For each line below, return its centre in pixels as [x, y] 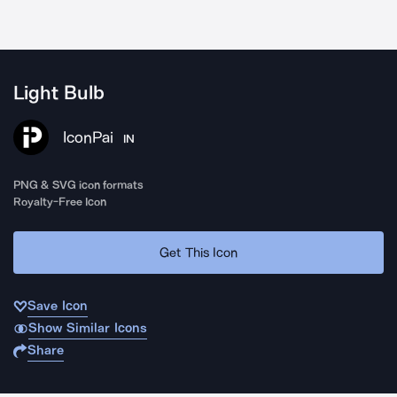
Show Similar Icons [87, 328]
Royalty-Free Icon [60, 202]
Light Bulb [59, 93]
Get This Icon [198, 252]
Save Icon [58, 306]
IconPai [88, 137]
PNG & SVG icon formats [79, 185]
